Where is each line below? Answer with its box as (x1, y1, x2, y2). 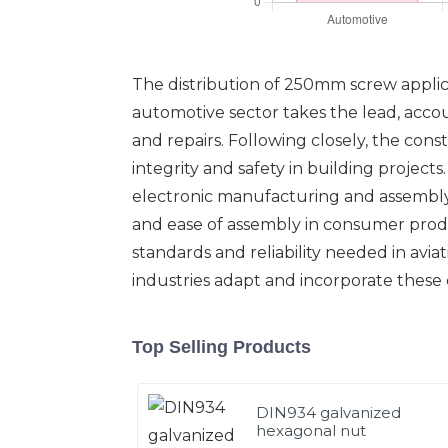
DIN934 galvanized (256, 402, 402, 422)
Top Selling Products (132, 336, 311, 357)
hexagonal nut (256, 420, 367, 440)
